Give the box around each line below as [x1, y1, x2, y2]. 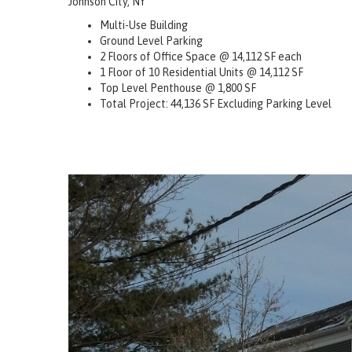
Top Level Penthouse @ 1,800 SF [100, 82, 256, 95]
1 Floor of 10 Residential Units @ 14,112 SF [100, 66, 303, 79]
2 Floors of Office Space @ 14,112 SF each [100, 50, 302, 64]
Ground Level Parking [100, 35, 203, 48]
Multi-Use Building [100, 19, 188, 32]
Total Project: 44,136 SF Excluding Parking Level [100, 97, 332, 111]
